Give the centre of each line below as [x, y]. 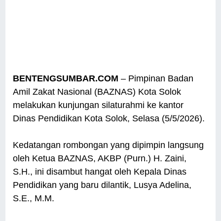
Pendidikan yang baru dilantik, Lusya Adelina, [102, 185]
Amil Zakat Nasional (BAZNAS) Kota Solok [97, 92]
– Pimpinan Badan [156, 79]
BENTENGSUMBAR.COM [66, 79]
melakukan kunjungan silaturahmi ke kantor [98, 105]
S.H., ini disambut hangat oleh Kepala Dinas [100, 172]
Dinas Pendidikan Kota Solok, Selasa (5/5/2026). [109, 119]
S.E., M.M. [34, 199]
